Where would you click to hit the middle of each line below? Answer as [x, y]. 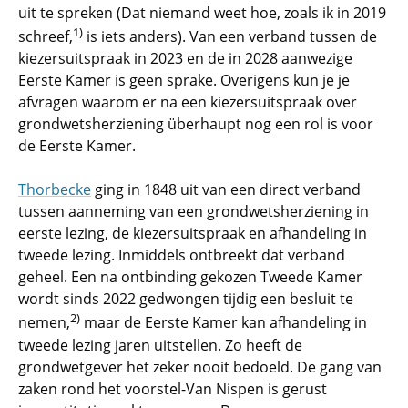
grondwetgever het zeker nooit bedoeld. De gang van [200, 367]
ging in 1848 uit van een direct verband [226, 190]
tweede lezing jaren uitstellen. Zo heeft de [160, 345]
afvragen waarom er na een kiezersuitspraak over [188, 102]
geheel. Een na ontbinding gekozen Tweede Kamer [190, 277]
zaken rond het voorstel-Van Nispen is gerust [173, 388]
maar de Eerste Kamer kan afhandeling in [224, 323]
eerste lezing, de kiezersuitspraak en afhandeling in [193, 234]
